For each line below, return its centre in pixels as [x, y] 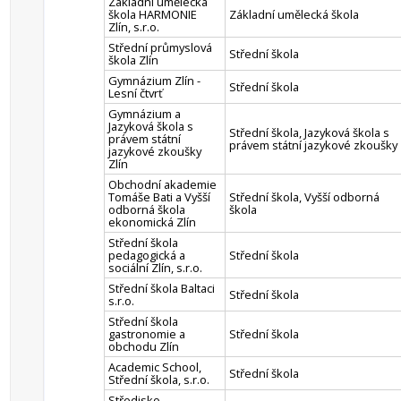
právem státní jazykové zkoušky [313, 145]
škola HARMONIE [153, 14]
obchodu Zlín [144, 346]
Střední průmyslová [160, 47]
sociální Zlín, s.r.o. [155, 268]
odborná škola [147, 209]
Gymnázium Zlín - [154, 81]
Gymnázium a [145, 114]
